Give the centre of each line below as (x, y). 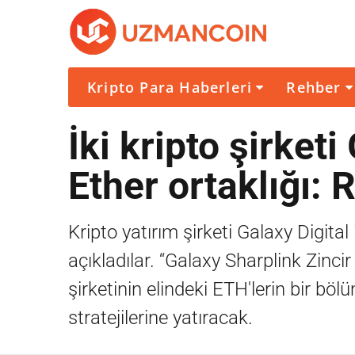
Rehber (314, 87)
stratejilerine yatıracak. (160, 318)
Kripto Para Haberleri (170, 87)
